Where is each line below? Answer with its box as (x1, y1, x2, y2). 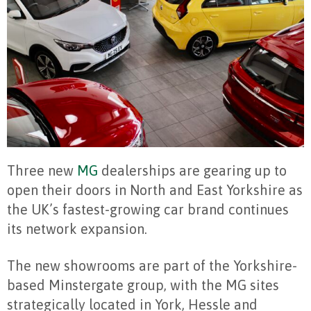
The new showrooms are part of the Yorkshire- (7, 258, 297, 274)
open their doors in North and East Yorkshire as (7, 182, 303, 199)
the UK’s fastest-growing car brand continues (7, 201, 289, 218)
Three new (7, 162, 77, 179)
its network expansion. (7, 221, 147, 237)
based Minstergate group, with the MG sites (7, 277, 279, 294)
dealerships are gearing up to (98, 162, 287, 179)
